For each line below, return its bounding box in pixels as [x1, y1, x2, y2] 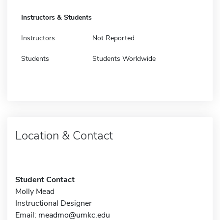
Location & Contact [15, 127, 113, 143]
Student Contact [15, 174, 75, 185]
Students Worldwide [92, 54, 156, 63]
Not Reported [92, 33, 135, 43]
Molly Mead [15, 186, 55, 197]
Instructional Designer [15, 197, 92, 209]
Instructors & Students [21, 12, 92, 22]
